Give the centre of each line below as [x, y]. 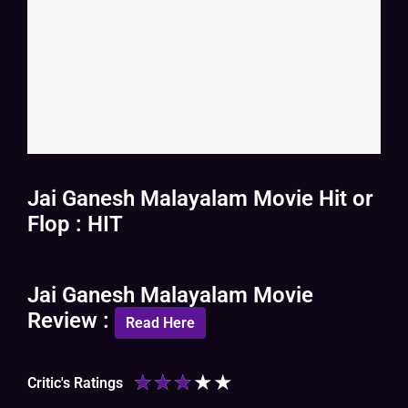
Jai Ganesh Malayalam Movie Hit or [200, 199]
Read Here [160, 323]
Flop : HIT [75, 224]
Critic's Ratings [75, 382]
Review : [71, 321]
